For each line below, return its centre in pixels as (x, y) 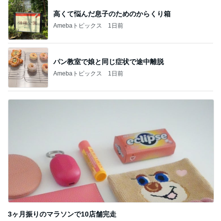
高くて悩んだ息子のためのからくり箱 (112, 14)
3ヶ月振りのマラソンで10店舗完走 (62, 214)
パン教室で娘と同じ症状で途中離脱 (109, 61)
